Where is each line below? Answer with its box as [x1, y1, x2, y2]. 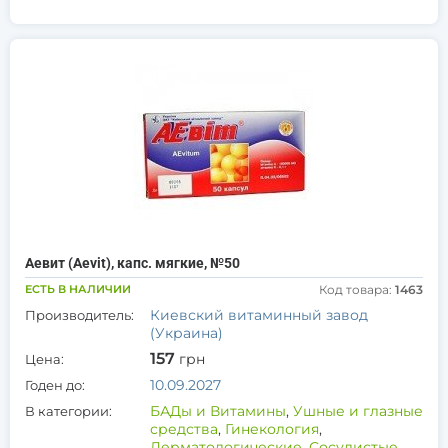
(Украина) [150, 324, 223, 342]
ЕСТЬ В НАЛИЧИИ [25, 282, 131, 296]
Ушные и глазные [293, 402, 423, 420]
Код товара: [319, 282, 395, 297]
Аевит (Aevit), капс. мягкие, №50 [25, 255, 240, 271]
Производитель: [25, 307, 134, 323]
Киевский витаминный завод [150, 306, 368, 324]
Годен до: [25, 377, 85, 393]
